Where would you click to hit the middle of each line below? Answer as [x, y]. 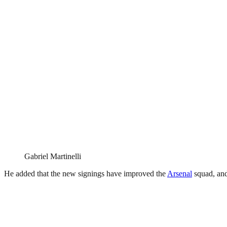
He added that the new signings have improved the [86, 173]
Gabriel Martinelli [53, 156]
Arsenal [180, 173]
